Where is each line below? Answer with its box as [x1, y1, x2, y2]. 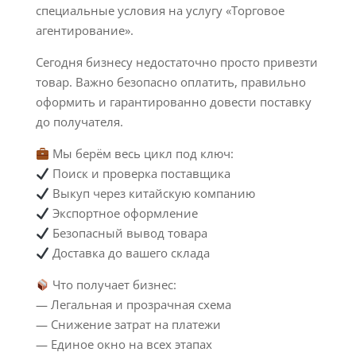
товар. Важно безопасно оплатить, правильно [35, 74, 306, 91]
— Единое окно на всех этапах [35, 336, 212, 353]
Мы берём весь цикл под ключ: [48, 145, 234, 162]
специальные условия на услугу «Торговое [35, 2, 284, 19]
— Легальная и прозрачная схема [35, 296, 231, 313]
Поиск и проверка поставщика [48, 165, 230, 182]
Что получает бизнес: [48, 277, 176, 293]
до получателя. [35, 114, 123, 130]
